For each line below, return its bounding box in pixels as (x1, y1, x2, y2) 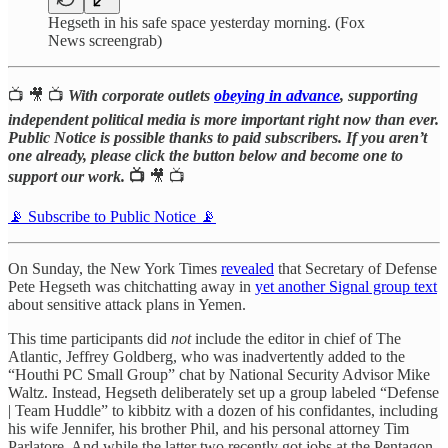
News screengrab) (48, 31, 162, 49)
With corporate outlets (68, 86, 214, 104)
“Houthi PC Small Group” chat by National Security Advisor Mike (8, 365, 430, 383)
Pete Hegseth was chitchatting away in (8, 277, 255, 295)
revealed (221, 259, 274, 277)
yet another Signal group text (255, 277, 437, 295)
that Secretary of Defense (274, 259, 437, 277)
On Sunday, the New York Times (8, 259, 221, 277)
